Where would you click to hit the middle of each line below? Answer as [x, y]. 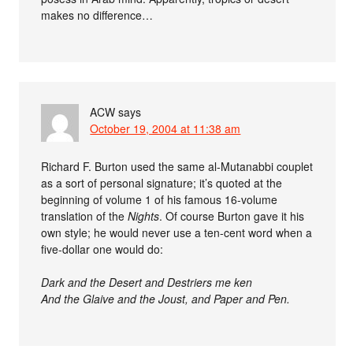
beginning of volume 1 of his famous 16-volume [160, 199]
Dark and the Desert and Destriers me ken [147, 282]
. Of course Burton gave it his [232, 216]
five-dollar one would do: [102, 249]
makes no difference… [97, 15]
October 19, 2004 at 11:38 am [165, 128]
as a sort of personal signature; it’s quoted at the [162, 183]
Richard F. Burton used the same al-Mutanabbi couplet [177, 166]
